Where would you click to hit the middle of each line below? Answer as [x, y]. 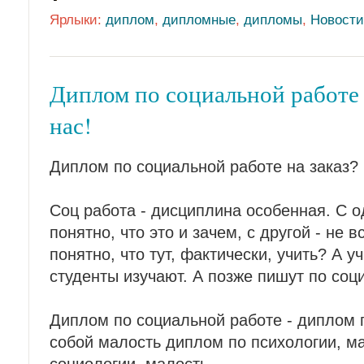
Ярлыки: [78, 19]
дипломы [273, 19]
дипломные [199, 19]
